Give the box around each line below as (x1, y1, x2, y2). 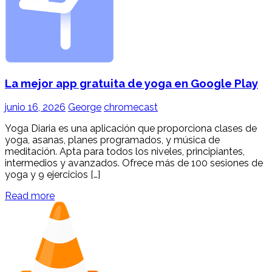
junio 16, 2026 (5, 101, 66, 114)
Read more (5, 190, 55, 202)
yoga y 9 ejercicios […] (5, 169, 100, 181)
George (68, 101, 101, 114)
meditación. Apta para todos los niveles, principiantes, (5, 146, 245, 158)
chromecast (104, 101, 158, 114)
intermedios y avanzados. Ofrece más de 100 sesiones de (5, 157, 263, 169)
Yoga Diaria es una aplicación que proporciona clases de (5, 123, 257, 135)
